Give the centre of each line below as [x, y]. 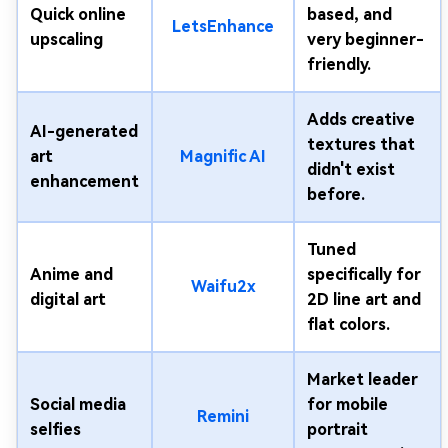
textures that [361, 144]
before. [336, 194]
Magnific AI [223, 156]
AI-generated [84, 131]
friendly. [339, 64]
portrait [337, 429]
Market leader [362, 379]
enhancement [84, 181]
